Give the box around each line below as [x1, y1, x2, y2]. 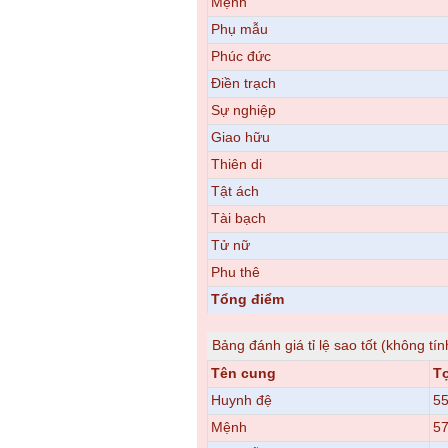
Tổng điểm [211, 291, 284, 307]
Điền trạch [211, 75, 276, 91]
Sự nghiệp [211, 102, 276, 118]
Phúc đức [211, 48, 271, 64]
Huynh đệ [211, 392, 272, 408]
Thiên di [211, 156, 262, 172]
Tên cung [211, 365, 276, 381]
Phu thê [211, 264, 260, 280]
